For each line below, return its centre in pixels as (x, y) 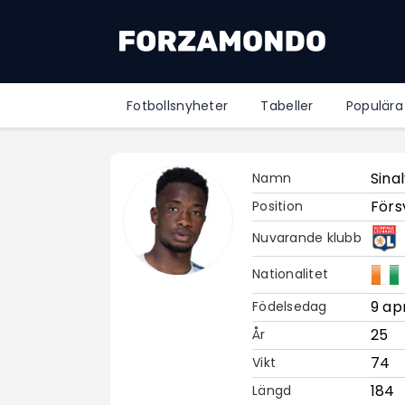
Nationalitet (291, 274)
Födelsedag (290, 307)
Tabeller (287, 105)
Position (278, 207)
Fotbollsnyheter (178, 105)
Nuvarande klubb (307, 238)
